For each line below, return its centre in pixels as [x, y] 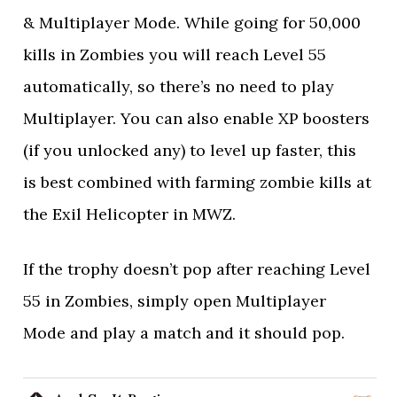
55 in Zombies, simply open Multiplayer [175, 301]
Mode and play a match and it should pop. [184, 333]
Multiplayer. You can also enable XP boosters [197, 118]
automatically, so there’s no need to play [179, 86]
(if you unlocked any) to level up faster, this [190, 150]
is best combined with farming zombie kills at [198, 182]
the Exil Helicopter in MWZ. [130, 214]
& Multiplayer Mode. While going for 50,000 [192, 23]
